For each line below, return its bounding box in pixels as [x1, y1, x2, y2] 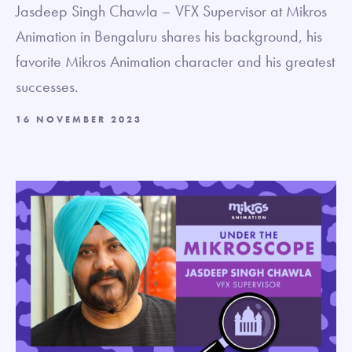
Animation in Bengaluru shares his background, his [16, 26, 322, 46]
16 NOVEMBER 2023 [16, 113, 142, 126]
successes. [16, 76, 79, 97]
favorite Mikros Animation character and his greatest [16, 51, 335, 71]
